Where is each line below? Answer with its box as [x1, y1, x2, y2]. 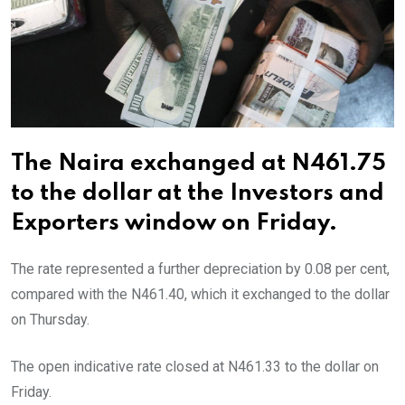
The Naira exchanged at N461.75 [11, 153, 386, 176]
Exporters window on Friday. [11, 212, 337, 236]
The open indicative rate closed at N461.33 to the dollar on [11, 358, 379, 376]
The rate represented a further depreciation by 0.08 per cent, [11, 260, 390, 278]
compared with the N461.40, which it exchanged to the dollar [11, 286, 390, 304]
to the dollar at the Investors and [11, 183, 384, 206]
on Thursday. [11, 311, 89, 329]
